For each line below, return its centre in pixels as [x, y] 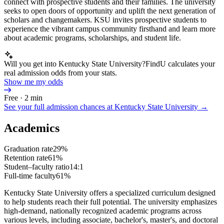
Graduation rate [28, 149]
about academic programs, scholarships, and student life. [92, 37]
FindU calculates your [180, 63]
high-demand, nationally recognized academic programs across [103, 211]
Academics [32, 128]
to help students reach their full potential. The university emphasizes [110, 202]
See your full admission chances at [59, 106]
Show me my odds [33, 81]
